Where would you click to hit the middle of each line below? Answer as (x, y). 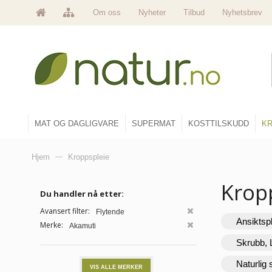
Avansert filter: (65, 211)
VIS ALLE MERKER (116, 267)
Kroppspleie (89, 157)
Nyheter (152, 12)
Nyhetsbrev (242, 12)
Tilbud (194, 12)
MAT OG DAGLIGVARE (77, 124)
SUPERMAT (154, 124)
